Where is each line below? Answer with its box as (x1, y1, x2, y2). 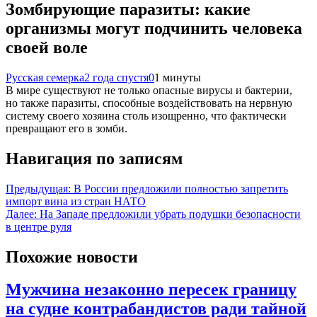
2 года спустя (84, 71, 149, 83)
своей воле (6, 38, 88, 57)
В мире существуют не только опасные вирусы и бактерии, (6, 83, 292, 96)
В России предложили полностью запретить (74, 182, 288, 195)
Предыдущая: (6, 182, 71, 195)
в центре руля (6, 220, 71, 233)
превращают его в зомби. (6, 122, 127, 134)
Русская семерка (6, 71, 84, 83)
